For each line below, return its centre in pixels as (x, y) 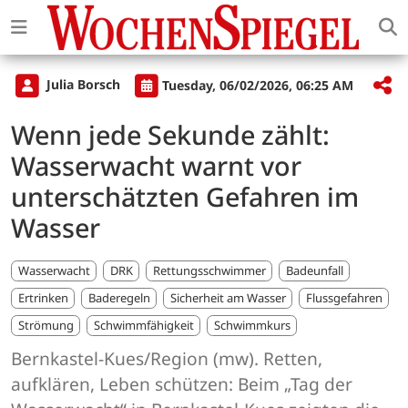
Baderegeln (119, 298)
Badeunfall (314, 270)
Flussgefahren (344, 298)
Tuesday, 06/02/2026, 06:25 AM (258, 85)
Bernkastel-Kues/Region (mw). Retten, (167, 359)
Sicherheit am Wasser (228, 298)
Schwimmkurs (252, 326)
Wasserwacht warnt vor (156, 166)
